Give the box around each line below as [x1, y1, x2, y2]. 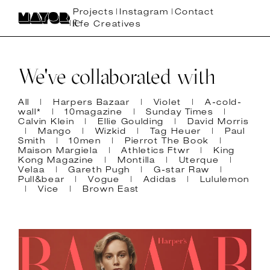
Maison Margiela [17, 147, 98, 156]
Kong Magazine [17, 157, 95, 166]
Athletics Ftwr [121, 147, 190, 156]
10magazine [64, 108, 123, 118]
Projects [72, 8, 114, 17]
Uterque [178, 157, 219, 166]
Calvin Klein [17, 118, 75, 127]
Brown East [82, 186, 139, 195]
